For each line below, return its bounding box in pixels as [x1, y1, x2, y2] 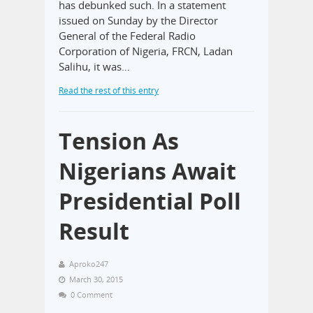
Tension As [59, 125, 179, 156]
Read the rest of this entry [59, 84, 159, 96]
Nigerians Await [59, 155, 236, 186]
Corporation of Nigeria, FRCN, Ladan [59, 43, 233, 58]
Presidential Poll [59, 185, 241, 216]
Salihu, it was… [59, 59, 130, 73]
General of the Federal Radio [59, 28, 196, 43]
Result [59, 215, 129, 246]
